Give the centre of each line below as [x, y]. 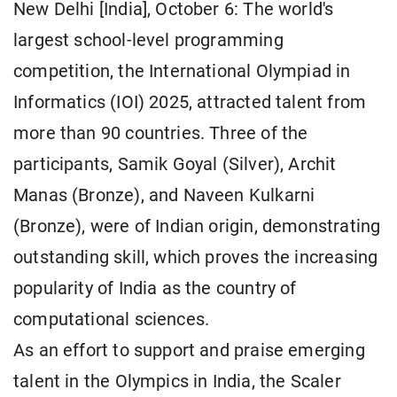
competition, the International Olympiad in [182, 72]
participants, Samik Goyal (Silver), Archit [175, 165]
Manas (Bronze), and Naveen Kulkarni [164, 196]
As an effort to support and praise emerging [189, 351]
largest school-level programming [148, 41]
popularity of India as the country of [155, 289]
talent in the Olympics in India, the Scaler [177, 382]
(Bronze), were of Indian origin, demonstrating [197, 227]
